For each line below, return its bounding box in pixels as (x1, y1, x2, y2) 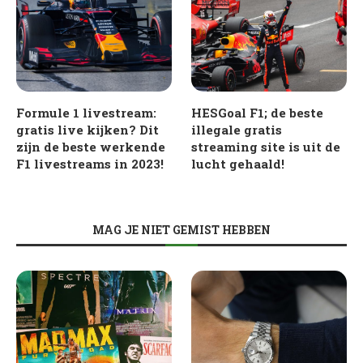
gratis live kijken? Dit (16, 121, 159, 138)
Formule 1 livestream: (16, 104, 156, 121)
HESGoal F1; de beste (191, 104, 324, 121)
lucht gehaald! (191, 155, 285, 172)
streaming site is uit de (191, 138, 341, 155)
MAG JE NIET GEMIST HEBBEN (92, 221, 271, 237)
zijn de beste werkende (16, 138, 165, 155)
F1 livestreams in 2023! (16, 155, 164, 172)
